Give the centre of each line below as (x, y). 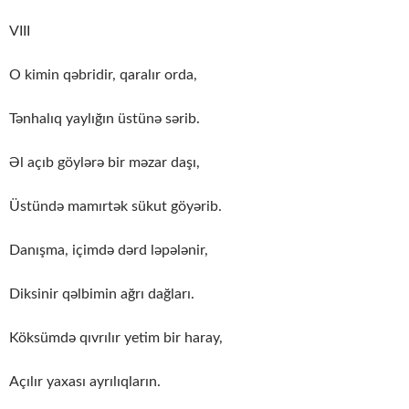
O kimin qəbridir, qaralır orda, (103, 74)
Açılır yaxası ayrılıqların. (85, 381)
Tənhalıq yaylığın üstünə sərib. (105, 118)
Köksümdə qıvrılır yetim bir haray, (116, 337)
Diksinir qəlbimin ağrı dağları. (102, 294)
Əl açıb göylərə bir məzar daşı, (105, 162)
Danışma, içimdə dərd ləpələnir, (109, 250)
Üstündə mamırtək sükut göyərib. (115, 206)
